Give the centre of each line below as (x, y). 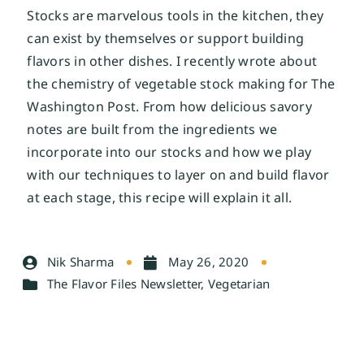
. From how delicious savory (224, 107)
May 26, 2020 (209, 262)
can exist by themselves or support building (166, 39)
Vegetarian (239, 284)
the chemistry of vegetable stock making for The (181, 84)
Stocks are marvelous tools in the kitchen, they (175, 16)
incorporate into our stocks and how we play (169, 152)
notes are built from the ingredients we (152, 130)
